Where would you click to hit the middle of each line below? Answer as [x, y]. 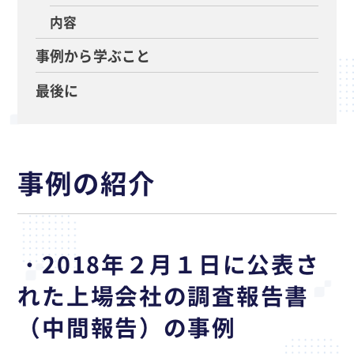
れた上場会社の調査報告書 [164, 296]
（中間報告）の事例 [127, 327]
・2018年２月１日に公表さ [169, 264]
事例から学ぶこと [93, 55]
